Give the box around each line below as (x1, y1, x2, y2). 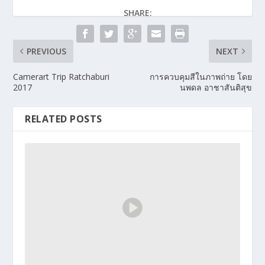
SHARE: (124, 7, 152, 19)
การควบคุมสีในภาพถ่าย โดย (149, 70, 252, 82)
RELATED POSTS (25, 112, 102, 125)
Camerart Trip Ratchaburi (13, 70, 110, 82)
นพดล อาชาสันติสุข (179, 81, 252, 93)
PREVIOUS (27, 45, 67, 57)
